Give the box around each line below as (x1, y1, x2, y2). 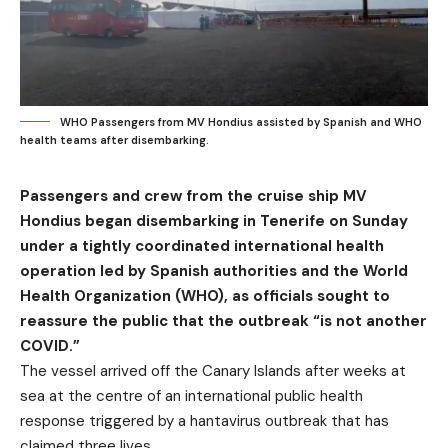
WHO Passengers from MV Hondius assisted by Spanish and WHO (60, 114, 422, 129)
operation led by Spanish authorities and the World (20, 260, 408, 281)
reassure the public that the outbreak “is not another (20, 310, 427, 331)
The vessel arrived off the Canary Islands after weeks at (20, 360, 406, 381)
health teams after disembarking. (20, 132, 209, 147)
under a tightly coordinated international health (20, 235, 384, 256)
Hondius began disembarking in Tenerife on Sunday (20, 210, 408, 231)
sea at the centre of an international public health (20, 385, 363, 406)
